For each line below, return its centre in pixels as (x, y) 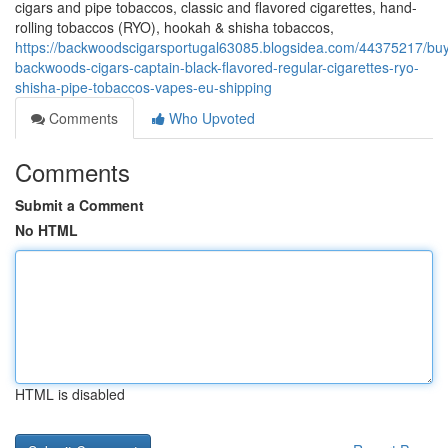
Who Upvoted (210, 118)
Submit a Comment (79, 205)
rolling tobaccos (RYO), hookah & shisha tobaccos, (174, 27)
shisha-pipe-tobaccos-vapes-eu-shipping (143, 87)
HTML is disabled (70, 394)
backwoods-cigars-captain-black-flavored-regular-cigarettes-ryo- (217, 67)
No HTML (46, 230)
